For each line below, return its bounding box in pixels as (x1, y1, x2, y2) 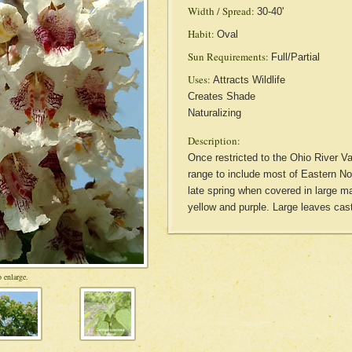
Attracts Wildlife (212, 74, 285, 86)
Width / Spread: (187, 4, 255, 18)
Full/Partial (270, 51, 320, 63)
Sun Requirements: (187, 49, 269, 64)
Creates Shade (187, 90, 255, 102)
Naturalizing (187, 107, 241, 119)
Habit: (187, 27, 214, 41)
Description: (187, 134, 240, 148)
